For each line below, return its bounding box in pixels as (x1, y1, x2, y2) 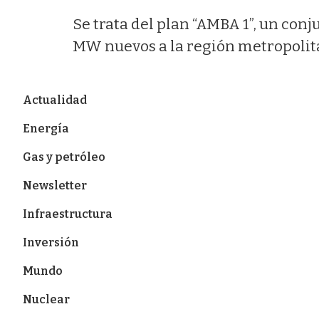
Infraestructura (23, 207, 113, 221)
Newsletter (23, 179, 87, 192)
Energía (23, 122, 69, 135)
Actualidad (23, 93, 87, 107)
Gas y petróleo (23, 150, 105, 164)
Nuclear (23, 293, 70, 306)
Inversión (23, 236, 79, 249)
